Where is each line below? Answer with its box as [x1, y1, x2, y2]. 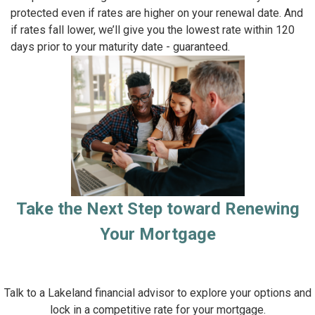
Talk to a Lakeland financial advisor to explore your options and [4, 286, 311, 300]
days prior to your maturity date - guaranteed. [11, 40, 230, 54]
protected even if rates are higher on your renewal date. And [11, 6, 303, 20]
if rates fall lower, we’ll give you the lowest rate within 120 [11, 23, 295, 37]
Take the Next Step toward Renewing [15, 199, 300, 219]
